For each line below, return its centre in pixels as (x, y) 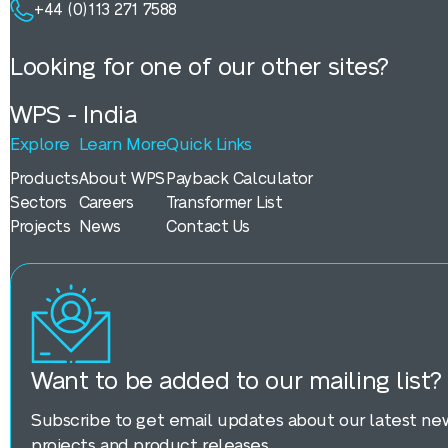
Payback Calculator (239, 179)
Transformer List (224, 203)
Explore (40, 145)
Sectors (39, 203)
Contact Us (208, 227)
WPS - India (73, 116)
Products (44, 179)
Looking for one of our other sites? (200, 68)
